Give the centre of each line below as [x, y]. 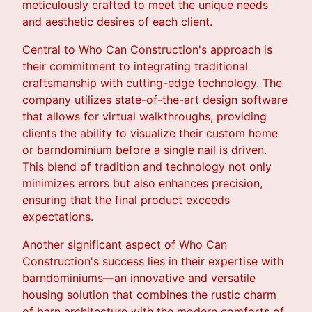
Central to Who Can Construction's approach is [147, 50]
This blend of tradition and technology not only [147, 167]
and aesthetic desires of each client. [117, 22]
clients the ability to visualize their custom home [150, 133]
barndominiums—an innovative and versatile [139, 278]
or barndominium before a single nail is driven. [145, 150]
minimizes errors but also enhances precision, [142, 184]
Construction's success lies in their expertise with [153, 262]
